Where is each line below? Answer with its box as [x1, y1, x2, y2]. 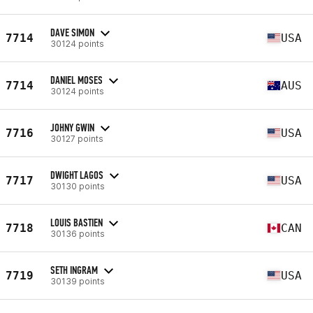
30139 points [50, 275, 105, 286]
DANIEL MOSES [50, 73, 103, 87]
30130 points [50, 180, 105, 191]
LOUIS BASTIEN [50, 215, 103, 229]
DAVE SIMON [50, 25, 94, 39]
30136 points [50, 228, 105, 239]
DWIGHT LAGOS [50, 168, 103, 182]
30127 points [50, 133, 103, 144]
